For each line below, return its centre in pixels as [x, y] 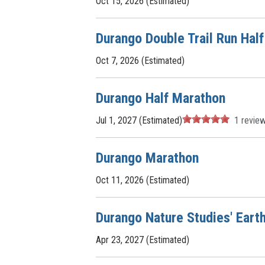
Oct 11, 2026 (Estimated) [143, 180]
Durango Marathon [147, 158]
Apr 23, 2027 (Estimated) [143, 240]
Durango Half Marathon [161, 98]
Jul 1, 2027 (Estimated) [139, 120]
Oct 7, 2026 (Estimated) [140, 61]
